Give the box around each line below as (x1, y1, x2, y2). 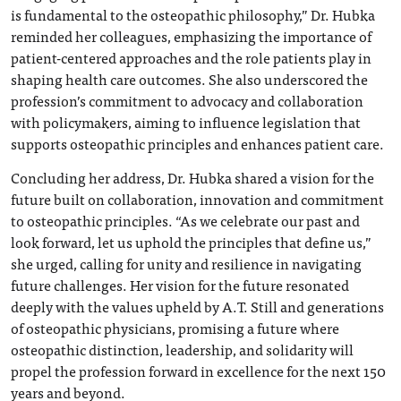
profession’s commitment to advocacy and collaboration (11, 88, 363, 112)
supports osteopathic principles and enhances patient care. (11, 131, 384, 155)
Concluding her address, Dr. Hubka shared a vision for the (11, 165, 374, 189)
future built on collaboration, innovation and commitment (11, 186, 384, 210)
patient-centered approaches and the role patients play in (11, 45, 371, 69)
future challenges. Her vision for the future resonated (11, 272, 349, 296)
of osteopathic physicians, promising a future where (11, 315, 339, 339)
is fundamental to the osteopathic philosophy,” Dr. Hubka (11, 2, 375, 26)
